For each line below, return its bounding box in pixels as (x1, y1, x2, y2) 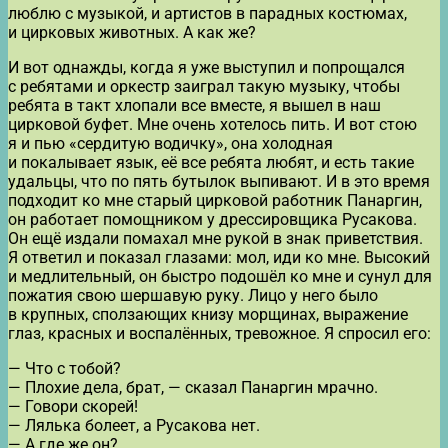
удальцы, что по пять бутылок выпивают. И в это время (8, 172, 430, 192)
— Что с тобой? (8, 359, 121, 379)
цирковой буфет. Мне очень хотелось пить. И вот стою (8, 115, 417, 135)
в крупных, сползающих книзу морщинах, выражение (8, 305, 408, 325)
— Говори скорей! (8, 397, 138, 417)
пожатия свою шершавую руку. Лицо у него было (8, 286, 378, 306)
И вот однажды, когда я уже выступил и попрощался (8, 58, 405, 78)
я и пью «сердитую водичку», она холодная (8, 134, 333, 154)
